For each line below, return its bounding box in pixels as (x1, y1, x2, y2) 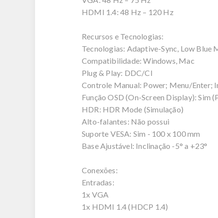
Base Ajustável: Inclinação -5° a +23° (82, 141, 208, 150)
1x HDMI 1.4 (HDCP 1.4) (82, 202, 168, 211)
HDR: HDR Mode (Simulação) (82, 105, 183, 114)
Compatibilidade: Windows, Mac (82, 56, 195, 65)
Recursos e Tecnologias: (82, 32, 164, 41)
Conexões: (82, 165, 118, 175)
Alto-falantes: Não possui (82, 117, 169, 126)
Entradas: (82, 178, 114, 187)
